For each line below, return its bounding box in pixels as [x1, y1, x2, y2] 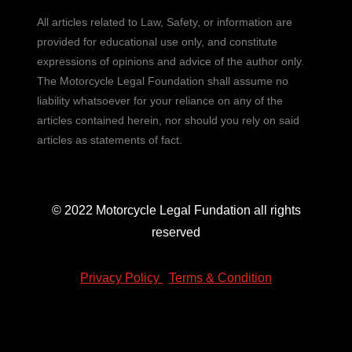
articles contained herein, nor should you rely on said [37, 113, 300, 126]
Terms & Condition [169, 270, 272, 284]
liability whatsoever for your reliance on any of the [37, 93, 284, 107]
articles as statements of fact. [37, 133, 183, 146]
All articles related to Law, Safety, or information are [37, 15, 293, 28]
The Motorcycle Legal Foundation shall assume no [37, 74, 289, 87]
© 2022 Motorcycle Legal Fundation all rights [51, 203, 301, 217]
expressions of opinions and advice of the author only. [37, 54, 305, 68]
